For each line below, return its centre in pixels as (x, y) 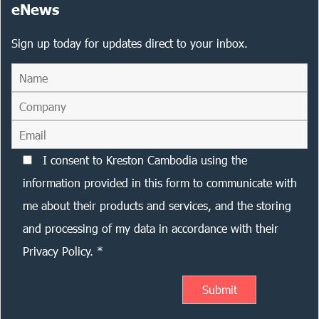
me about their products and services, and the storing (157, 205)
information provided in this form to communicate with (160, 183)
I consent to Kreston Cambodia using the (145, 160)
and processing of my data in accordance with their (151, 228)
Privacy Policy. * (63, 251)
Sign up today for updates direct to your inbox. (130, 43)
